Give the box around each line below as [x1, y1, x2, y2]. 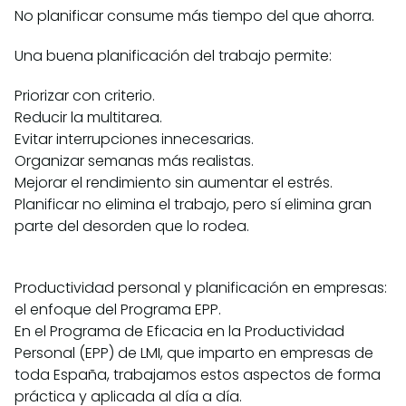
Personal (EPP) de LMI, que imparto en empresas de [14, 343, 373, 364]
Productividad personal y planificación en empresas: [14, 277, 387, 299]
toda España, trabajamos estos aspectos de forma [14, 364, 381, 386]
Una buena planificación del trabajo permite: [14, 45, 332, 67]
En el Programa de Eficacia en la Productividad [14, 321, 344, 343]
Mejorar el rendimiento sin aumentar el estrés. [14, 172, 333, 194]
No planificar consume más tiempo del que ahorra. [14, 5, 374, 27]
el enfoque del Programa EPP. [14, 299, 221, 321]
